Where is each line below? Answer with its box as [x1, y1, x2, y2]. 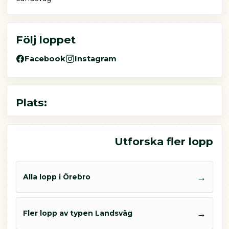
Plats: [15, 96, 47, 109]
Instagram [75, 54, 117, 64]
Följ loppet [15, 33, 76, 47]
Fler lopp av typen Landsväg [23, 209, 132, 218]
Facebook [25, 54, 66, 64]
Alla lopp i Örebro [23, 172, 90, 181]
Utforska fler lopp [114, 135, 214, 148]
